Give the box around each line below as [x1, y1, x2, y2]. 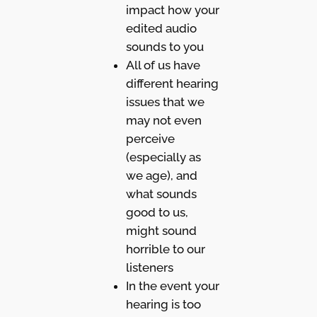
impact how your [125, 2, 219, 17]
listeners [125, 260, 173, 275]
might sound [125, 223, 197, 238]
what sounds [125, 186, 197, 201]
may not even [125, 113, 202, 127]
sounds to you [125, 39, 204, 54]
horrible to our [125, 241, 205, 256]
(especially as [125, 149, 201, 164]
